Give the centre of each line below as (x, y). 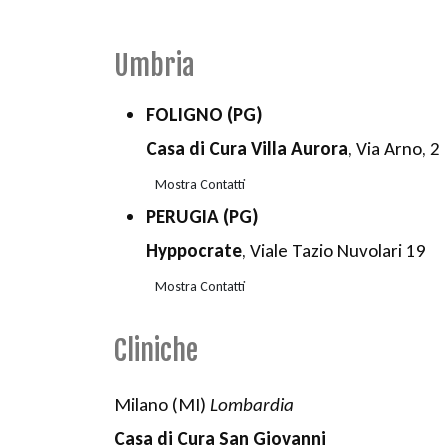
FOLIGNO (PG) (204, 115)
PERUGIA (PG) (202, 217)
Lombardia (252, 404)
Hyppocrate (194, 251)
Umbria (154, 66)
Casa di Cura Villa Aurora (247, 149)
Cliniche (156, 351)
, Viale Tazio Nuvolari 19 (334, 251)
